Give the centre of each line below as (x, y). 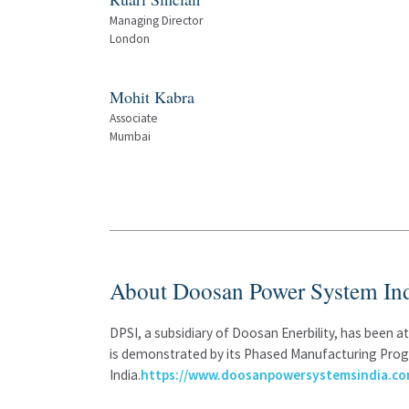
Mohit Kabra (152, 97)
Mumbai (130, 136)
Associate (134, 118)
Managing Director (156, 21)
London (130, 39)
